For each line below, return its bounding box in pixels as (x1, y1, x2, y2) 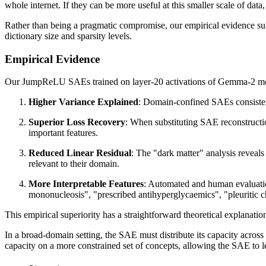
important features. (28, 128, 98, 138)
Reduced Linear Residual (28, 148, 131, 159)
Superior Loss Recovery (28, 117, 125, 128)
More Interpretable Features (28, 179, 144, 189)
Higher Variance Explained (28, 97, 138, 107)
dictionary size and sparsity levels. (5, 30, 132, 41)
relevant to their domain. (28, 159, 119, 169)
